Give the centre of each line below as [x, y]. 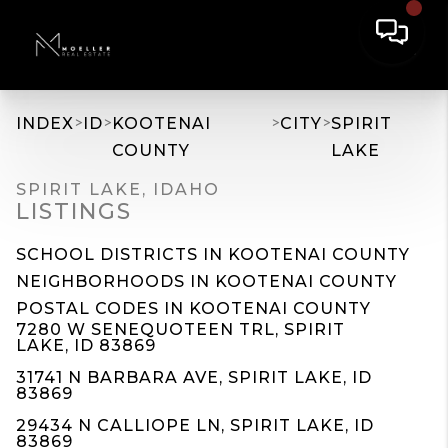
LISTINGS [74, 211]
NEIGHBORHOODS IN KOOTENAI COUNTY [206, 281]
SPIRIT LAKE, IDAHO [118, 189]
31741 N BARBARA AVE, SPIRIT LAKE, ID [194, 377]
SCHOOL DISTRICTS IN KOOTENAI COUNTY [213, 254]
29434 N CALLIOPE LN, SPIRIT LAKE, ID [195, 425]
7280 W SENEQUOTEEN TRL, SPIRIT [180, 329]
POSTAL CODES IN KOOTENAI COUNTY [193, 308]
